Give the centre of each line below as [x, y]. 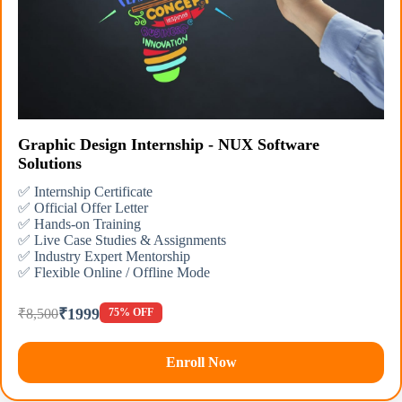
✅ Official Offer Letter [83, 207]
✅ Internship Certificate [85, 191]
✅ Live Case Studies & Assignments [122, 240]
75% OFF [131, 313]
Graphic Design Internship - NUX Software [169, 144]
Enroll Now [201, 362]
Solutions [50, 163]
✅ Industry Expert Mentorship [104, 256]
